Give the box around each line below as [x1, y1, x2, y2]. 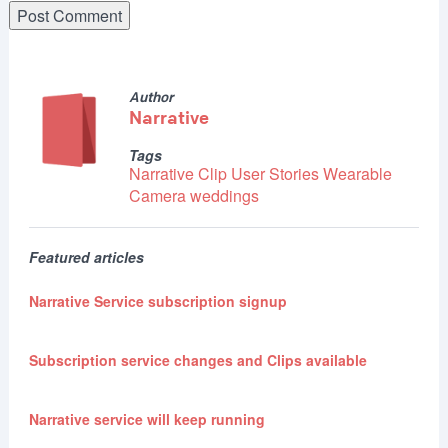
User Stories [230, 161, 319, 185]
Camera [128, 183, 186, 207]
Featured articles [28, 246, 144, 267]
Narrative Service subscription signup [28, 290, 287, 311]
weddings [189, 183, 259, 207]
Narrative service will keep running [28, 408, 265, 429]
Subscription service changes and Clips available [28, 349, 367, 370]
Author [128, 86, 174, 107]
